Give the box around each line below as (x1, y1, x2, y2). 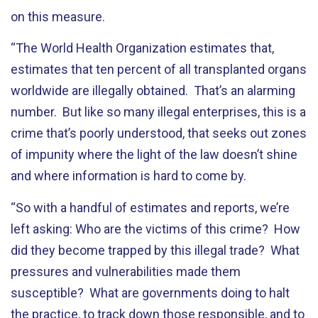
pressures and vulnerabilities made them (11, 263, 241, 279)
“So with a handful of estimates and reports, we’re (11, 199, 290, 215)
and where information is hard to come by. (11, 168, 246, 183)
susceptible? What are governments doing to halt (11, 285, 290, 300)
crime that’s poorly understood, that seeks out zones (11, 126, 307, 141)
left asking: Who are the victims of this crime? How (11, 221, 300, 236)
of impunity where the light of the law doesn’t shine (11, 147, 297, 162)
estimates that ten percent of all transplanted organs (11, 62, 307, 77)
